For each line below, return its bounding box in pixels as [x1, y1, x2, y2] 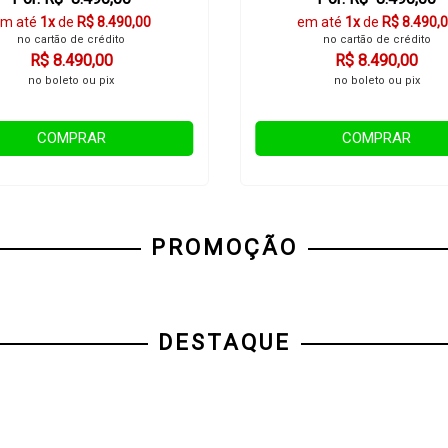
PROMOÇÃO [150, 235, 298, 260]
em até [297, 14, 346, 30]
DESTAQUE [157, 330, 291, 355]
